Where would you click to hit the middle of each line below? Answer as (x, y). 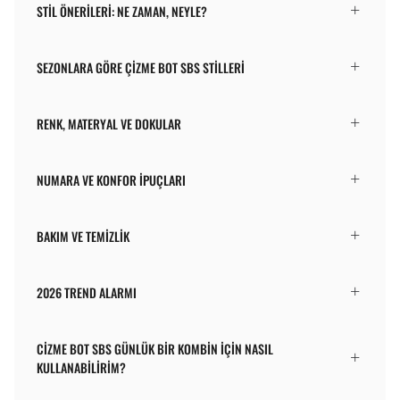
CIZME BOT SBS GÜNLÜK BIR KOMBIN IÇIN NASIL (155, 348)
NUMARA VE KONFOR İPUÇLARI (111, 179)
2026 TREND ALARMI (87, 292)
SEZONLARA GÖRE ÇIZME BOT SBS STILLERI (141, 67)
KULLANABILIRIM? (81, 367)
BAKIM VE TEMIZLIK (83, 236)
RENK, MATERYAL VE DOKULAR (109, 123)
